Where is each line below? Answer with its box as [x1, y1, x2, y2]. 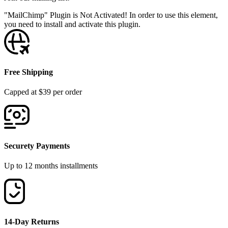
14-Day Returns [4, 217, 59, 226]
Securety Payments [4, 141, 70, 151]
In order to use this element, [129, 11, 218, 20]
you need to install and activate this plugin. [4, 20, 140, 29]
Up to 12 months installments [4, 161, 98, 170]
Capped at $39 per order [4, 87, 82, 96]
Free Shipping [4, 67, 53, 76]
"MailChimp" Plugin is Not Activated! [4, 11, 129, 20]
